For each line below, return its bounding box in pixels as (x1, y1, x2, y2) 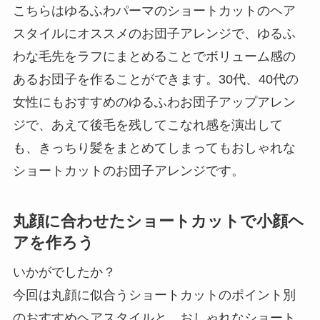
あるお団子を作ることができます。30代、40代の (12, 71, 299, 86)
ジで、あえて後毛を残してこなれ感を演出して (12, 117, 283, 132)
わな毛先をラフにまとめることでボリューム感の (12, 49, 296, 64)
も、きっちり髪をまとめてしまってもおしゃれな (12, 140, 296, 155)
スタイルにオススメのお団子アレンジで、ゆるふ (12, 26, 296, 41)
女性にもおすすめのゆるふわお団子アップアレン (12, 94, 296, 109)
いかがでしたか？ (12, 264, 116, 279)
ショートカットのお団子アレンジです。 (12, 163, 244, 178)
